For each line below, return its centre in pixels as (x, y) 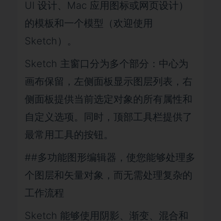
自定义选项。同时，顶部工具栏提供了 (109, 117)
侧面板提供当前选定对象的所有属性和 (109, 99)
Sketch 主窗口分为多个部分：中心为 (107, 64)
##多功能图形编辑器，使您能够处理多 (110, 157)
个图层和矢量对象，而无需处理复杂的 (109, 175)
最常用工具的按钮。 (69, 135)
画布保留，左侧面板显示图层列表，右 (109, 81)
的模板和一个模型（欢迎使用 (89, 23)
